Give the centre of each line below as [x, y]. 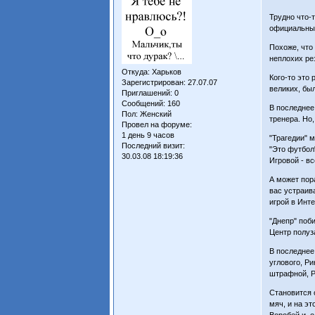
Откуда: [136, 71]
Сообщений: [144, 103]
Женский [155, 114]
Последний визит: [154, 145]
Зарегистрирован [153, 82]
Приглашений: [147, 92]
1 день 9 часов [148, 135]
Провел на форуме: [157, 124]
